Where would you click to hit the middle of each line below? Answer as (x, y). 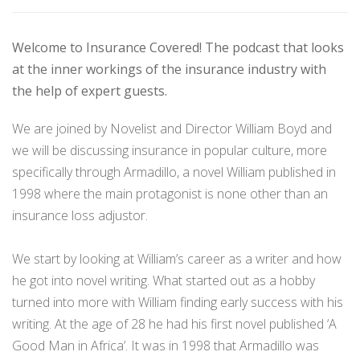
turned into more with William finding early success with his (178, 302)
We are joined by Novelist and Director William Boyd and (172, 129)
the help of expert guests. (90, 91)
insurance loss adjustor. (80, 215)
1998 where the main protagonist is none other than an (170, 194)
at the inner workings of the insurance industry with (169, 69)
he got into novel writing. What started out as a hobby (164, 280)
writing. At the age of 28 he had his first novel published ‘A (174, 324)
